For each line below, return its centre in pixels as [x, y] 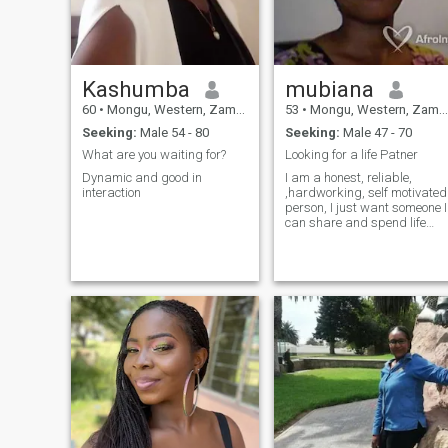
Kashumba [135, 89]
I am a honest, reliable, [348, 177]
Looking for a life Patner [351, 155]
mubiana [329, 89]
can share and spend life [355, 222]
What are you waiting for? [153, 155]
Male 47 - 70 [375, 132]
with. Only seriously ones [353, 237]
